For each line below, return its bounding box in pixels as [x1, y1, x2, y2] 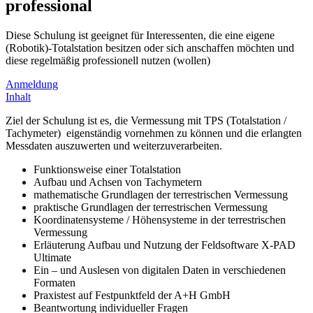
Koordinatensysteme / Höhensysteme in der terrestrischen [34, 213, 286, 226]
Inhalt [6, 90, 31, 103]
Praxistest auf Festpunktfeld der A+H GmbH [34, 289, 231, 301]
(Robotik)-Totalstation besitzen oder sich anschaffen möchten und [6, 41, 294, 54]
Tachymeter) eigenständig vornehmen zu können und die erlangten [6, 126, 302, 139]
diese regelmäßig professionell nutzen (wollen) [6, 54, 210, 66]
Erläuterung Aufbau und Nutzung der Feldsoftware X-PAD [34, 238, 296, 251]
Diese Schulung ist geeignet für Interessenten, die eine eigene [6, 29, 275, 41]
